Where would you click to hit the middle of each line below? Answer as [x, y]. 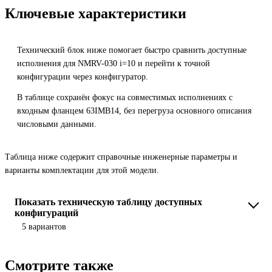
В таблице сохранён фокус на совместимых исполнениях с [125, 97]
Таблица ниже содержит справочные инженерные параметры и [121, 157]
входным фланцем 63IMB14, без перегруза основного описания [134, 110]
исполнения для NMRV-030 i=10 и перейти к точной [114, 63]
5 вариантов [44, 226]
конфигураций [46, 212]
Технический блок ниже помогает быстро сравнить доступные [132, 50]
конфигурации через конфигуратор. [83, 76]
